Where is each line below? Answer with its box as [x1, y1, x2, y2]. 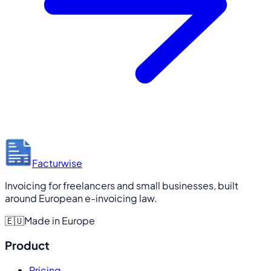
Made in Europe [24, 214, 95, 227]
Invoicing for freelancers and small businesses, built [5, 179, 238, 192]
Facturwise [32, 157, 82, 170]
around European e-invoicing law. [5, 192, 157, 205]
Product [5, 238, 50, 253]
